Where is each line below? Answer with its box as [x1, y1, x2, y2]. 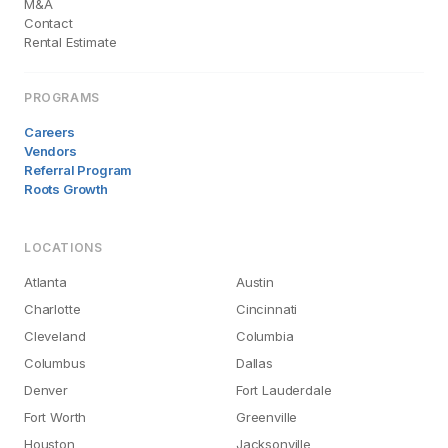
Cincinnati [236, 301, 298, 317]
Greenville [236, 409, 298, 425]
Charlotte [24, 301, 81, 317]
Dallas [236, 355, 273, 371]
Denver [24, 382, 68, 398]
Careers [24, 124, 75, 140]
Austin [236, 274, 274, 290]
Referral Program [24, 162, 133, 178]
